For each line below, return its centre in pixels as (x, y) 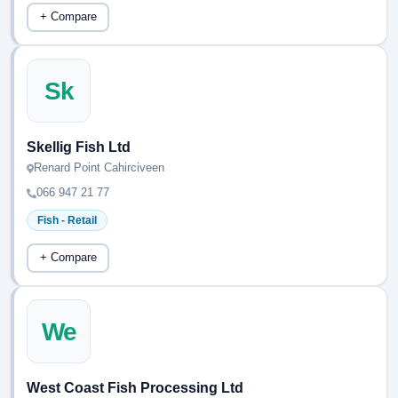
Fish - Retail (67, 220)
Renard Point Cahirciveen (99, 167)
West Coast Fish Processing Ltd (135, 388)
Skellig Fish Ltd (79, 147)
